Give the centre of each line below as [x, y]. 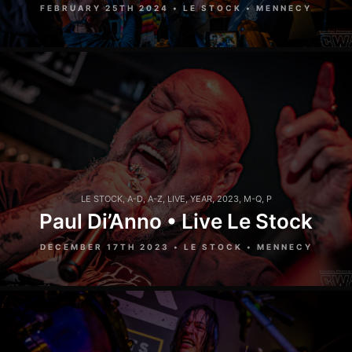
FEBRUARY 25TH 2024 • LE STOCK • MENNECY [176, 7]
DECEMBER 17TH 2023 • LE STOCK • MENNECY [176, 247]
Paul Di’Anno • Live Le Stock [176, 222]
